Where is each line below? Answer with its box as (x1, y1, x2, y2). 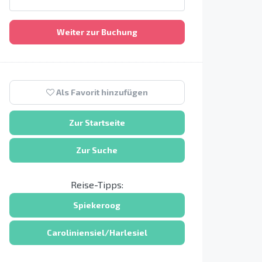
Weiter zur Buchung (56, 27, 137, 37)
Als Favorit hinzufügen (54, 87, 148, 97)
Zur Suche (76, 145, 118, 155)
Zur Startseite (68, 118, 125, 127)
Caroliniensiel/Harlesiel (46, 227, 147, 237)
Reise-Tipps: (70, 179, 123, 190)
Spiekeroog (73, 200, 121, 210)
